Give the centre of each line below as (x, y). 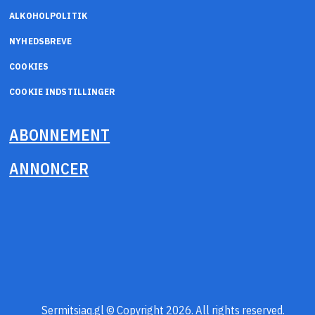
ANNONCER (49, 169)
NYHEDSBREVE (41, 41)
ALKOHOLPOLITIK (48, 15)
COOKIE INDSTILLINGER (63, 91)
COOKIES (29, 66)
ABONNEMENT (60, 135)
